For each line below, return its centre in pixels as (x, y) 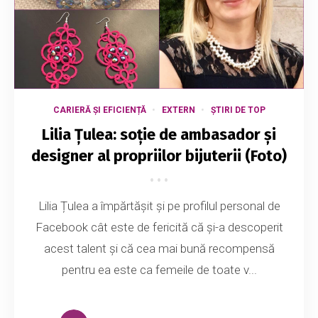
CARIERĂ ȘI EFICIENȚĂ (99, 110)
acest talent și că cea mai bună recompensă (159, 249)
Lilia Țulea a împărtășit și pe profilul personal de (159, 206)
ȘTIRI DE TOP (238, 110)
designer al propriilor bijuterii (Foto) (159, 156)
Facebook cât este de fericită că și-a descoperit (159, 227)
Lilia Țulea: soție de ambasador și (159, 135)
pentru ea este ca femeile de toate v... (159, 270)
